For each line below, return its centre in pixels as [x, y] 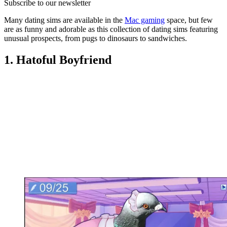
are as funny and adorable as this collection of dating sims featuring [111, 29]
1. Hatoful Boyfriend [58, 60]
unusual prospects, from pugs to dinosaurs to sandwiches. [96, 38]
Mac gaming [145, 20]
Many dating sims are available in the [64, 20]
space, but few [189, 20]
